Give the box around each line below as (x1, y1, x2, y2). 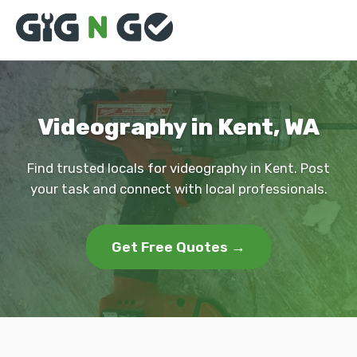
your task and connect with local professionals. (29, 181, 328, 197)
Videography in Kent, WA (37, 113, 320, 140)
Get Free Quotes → (112, 239, 245, 255)
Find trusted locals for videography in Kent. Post (27, 160, 330, 176)
